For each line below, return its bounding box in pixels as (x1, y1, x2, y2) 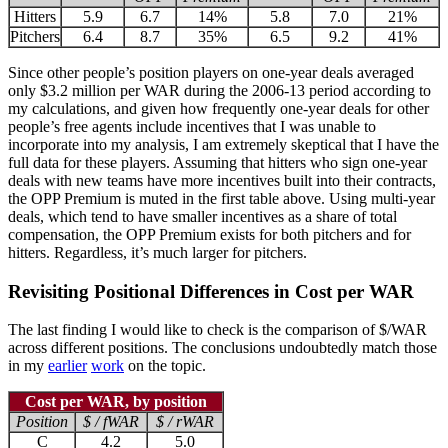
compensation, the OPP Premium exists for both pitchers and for (8, 225, 411, 243)
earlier (48, 357, 87, 375)
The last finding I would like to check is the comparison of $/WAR (8, 321, 427, 339)
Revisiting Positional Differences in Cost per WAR (8, 280, 414, 302)
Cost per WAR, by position (25, 393, 207, 411)
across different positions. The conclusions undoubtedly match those (8, 339, 437, 357)
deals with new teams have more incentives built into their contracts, (8, 171, 436, 189)
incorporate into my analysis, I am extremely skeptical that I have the (8, 135, 439, 153)
